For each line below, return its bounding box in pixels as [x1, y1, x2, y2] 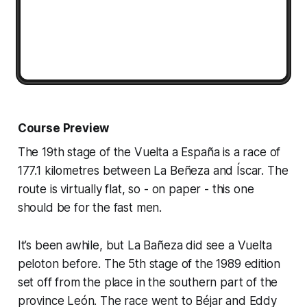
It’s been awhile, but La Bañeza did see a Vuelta [17, 238, 272, 252]
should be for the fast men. [17, 200, 162, 214]
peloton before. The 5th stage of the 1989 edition [17, 256, 280, 271]
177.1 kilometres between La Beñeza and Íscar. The [17, 163, 288, 177]
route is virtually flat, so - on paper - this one [17, 182, 254, 196]
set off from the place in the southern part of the [17, 275, 278, 289]
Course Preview [17, 121, 110, 135]
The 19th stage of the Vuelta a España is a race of [17, 145, 281, 159]
